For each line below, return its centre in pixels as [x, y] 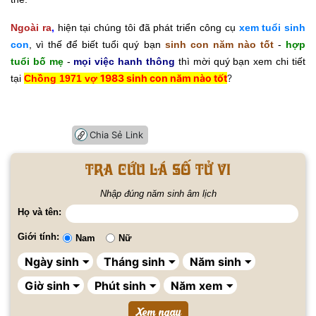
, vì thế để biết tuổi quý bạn [95, 45]
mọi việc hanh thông [124, 62]
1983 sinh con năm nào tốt [164, 78]
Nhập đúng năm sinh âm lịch [158, 194]
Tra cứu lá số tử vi [158, 169]
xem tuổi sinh [272, 28]
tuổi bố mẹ [37, 62]
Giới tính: [38, 236]
